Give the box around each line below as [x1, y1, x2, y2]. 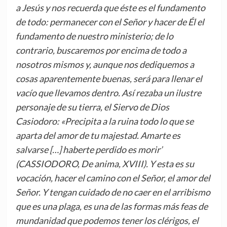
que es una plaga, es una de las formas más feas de [15, 201, 208, 212]
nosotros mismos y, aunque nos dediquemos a [15, 59, 194, 70]
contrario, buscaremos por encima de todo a [15, 45, 186, 56]
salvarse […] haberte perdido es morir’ [15, 144, 162, 156]
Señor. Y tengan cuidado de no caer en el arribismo [15, 186, 210, 198]
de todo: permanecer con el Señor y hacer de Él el [15, 16, 204, 28]
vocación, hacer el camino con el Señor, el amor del [15, 172, 210, 184]
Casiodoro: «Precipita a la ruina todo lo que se [15, 116, 194, 127]
